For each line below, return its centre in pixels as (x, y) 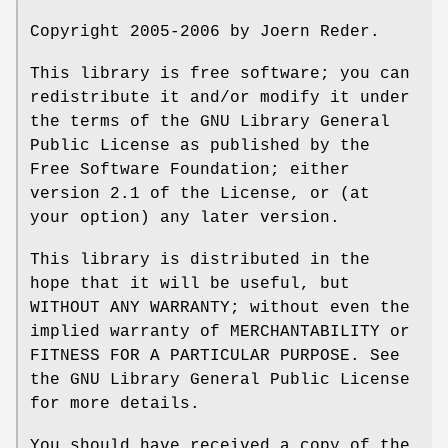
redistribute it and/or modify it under (220, 97)
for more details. (115, 403)
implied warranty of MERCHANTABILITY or (220, 331)
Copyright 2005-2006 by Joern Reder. (205, 31)
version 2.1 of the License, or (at (200, 193)
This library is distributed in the (200, 259)
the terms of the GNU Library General (210, 121)
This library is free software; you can (220, 73)
